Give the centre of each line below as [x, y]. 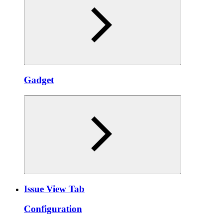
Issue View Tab [54, 189]
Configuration [53, 209]
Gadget [39, 80]
